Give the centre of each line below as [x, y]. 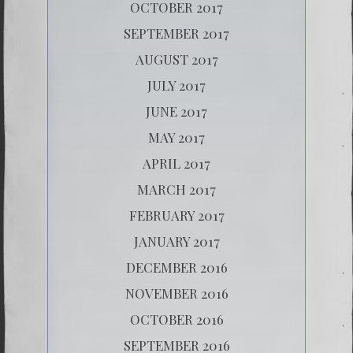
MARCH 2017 [176, 189]
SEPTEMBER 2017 [176, 33]
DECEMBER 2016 [176, 267]
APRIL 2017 [176, 163]
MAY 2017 [176, 137]
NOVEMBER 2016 [176, 293]
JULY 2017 [176, 85]
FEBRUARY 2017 [176, 215]
